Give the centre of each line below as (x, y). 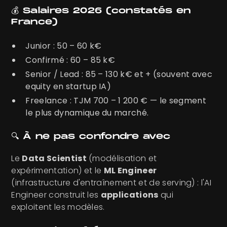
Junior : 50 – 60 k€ (64, 46)
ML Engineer (130, 171)
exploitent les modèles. (58, 207)
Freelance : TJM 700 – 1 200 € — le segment (116, 101)
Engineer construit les (56, 195)
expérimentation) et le (58, 171)
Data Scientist (54, 159)
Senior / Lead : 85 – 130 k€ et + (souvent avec (119, 74)
